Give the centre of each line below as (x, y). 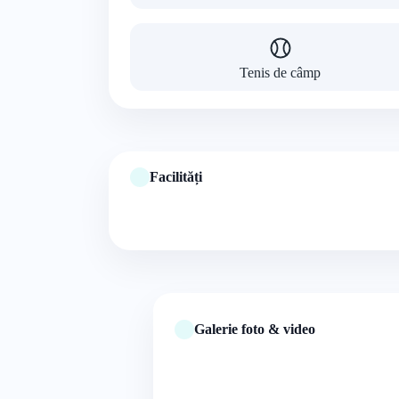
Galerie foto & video (255, 329)
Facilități (176, 177)
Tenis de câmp (281, 73)
